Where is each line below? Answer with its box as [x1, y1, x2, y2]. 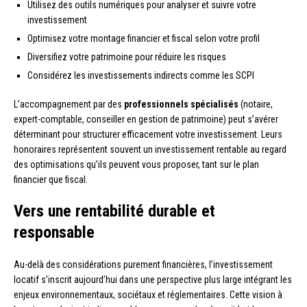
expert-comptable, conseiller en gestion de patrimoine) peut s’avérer [14, 113, 278, 125]
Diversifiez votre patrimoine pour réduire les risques [27, 51, 226, 62]
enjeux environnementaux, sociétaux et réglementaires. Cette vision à [14, 288, 282, 300]
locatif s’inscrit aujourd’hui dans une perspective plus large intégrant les [14, 273, 292, 285]
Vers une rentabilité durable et [14, 201, 215, 221]
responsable [14, 222, 95, 242]
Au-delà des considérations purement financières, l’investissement [14, 258, 273, 270]
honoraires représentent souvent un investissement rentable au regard [14, 143, 286, 155]
